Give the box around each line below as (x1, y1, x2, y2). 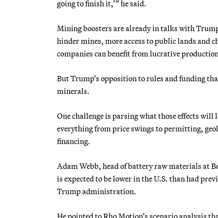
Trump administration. (57, 186, 136, 196)
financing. (57, 136, 91, 146)
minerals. (57, 86, 90, 96)
